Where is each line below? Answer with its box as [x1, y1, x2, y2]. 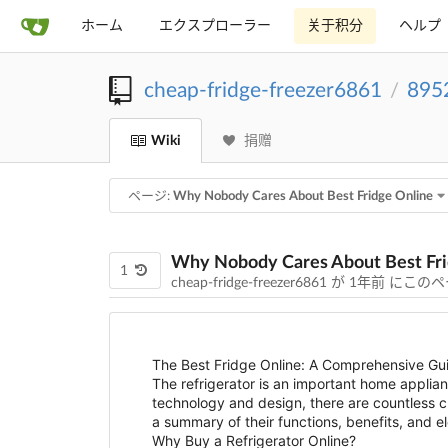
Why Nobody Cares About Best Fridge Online [173, 189, 433, 203]
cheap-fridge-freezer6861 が [170, 276, 349, 291]
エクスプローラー [159, 19, 271, 33]
